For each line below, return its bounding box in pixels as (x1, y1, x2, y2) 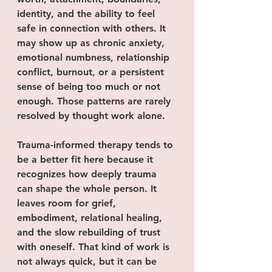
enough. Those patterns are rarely (17, 95, 174, 107)
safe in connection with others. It (17, 22, 169, 34)
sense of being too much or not (17, 81, 163, 92)
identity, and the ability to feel (17, 8, 158, 19)
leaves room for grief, (17, 197, 119, 209)
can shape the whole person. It (17, 183, 160, 194)
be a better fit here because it (17, 154, 156, 165)
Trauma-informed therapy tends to (17, 139, 176, 151)
